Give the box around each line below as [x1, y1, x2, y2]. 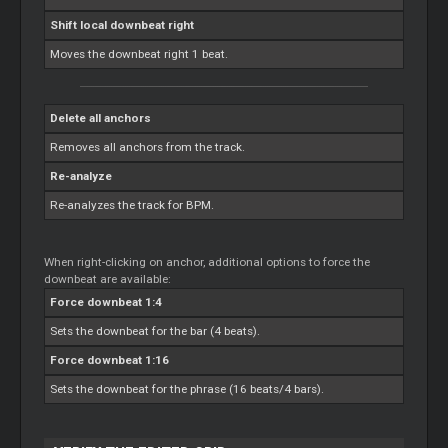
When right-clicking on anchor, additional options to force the [44, 255, 371, 269]
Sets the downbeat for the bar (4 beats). [50, 324, 261, 338]
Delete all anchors [50, 111, 152, 125]
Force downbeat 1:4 [50, 295, 163, 309]
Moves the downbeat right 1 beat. [50, 47, 229, 61]
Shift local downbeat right [50, 18, 195, 32]
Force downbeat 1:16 [50, 353, 170, 367]
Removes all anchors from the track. [50, 140, 246, 154]
